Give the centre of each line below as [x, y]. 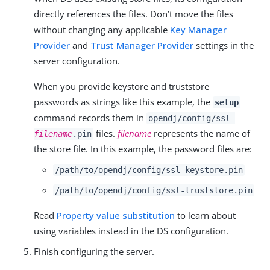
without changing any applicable [102, 29]
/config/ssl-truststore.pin [190, 190]
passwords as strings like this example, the [123, 102]
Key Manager [198, 29]
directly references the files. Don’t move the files [133, 14]
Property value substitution [116, 215]
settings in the [224, 45]
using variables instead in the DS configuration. [131, 231]
